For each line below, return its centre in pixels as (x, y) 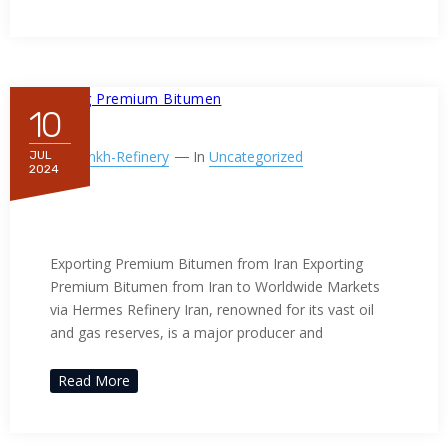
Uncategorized (256, 157)
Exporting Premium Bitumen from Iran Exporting (206, 264)
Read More (94, 381)
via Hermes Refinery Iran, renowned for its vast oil (212, 310)
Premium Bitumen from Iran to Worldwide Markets (215, 287)
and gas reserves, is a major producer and (186, 333)
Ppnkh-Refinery (120, 157)
